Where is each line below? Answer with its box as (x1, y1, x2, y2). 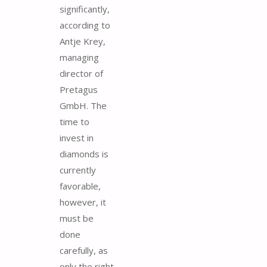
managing (60, 51, 99, 64)
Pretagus (60, 83, 98, 96)
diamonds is (60, 148, 108, 160)
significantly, (60, 3, 110, 15)
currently (60, 164, 96, 176)
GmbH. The (60, 100, 107, 112)
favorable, (60, 180, 101, 193)
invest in (60, 132, 94, 144)
